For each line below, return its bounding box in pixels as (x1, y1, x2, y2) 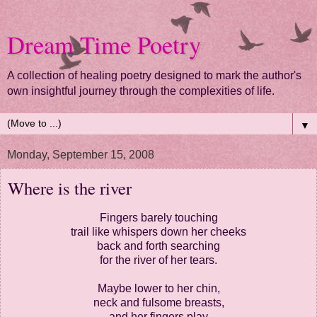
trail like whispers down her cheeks (71, 225, 246, 238)
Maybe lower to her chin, (97, 282, 220, 294)
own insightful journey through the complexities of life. (7, 85, 275, 97)
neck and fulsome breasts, (93, 296, 224, 309)
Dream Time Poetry (7, 28, 201, 61)
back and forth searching (97, 239, 220, 252)
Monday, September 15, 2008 (7, 149, 154, 161)
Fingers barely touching (99, 211, 218, 224)
